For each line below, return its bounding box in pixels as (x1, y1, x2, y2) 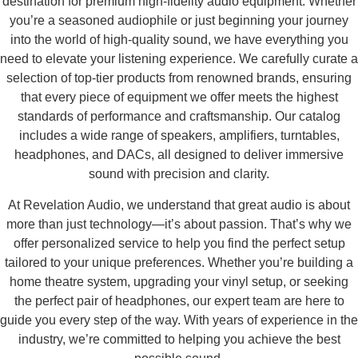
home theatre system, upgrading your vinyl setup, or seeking (10, 274, 348, 288)
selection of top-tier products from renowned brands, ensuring (6, 71, 352, 86)
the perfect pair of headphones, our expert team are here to (14, 293, 344, 308)
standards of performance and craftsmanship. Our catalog (18, 109, 340, 124)
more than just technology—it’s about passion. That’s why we (6, 217, 352, 231)
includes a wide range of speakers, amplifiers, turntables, (18, 129, 340, 143)
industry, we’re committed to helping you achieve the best (18, 332, 340, 346)
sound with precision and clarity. (89, 167, 269, 181)
